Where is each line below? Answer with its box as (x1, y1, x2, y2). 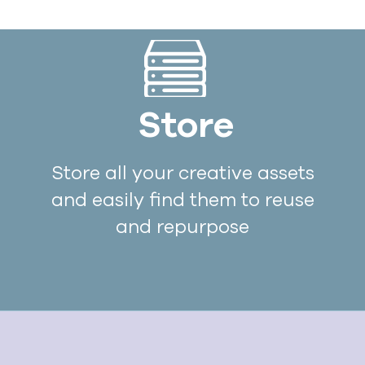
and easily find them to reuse (51, 187, 314, 213)
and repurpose (116, 214, 250, 240)
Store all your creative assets (51, 161, 314, 186)
